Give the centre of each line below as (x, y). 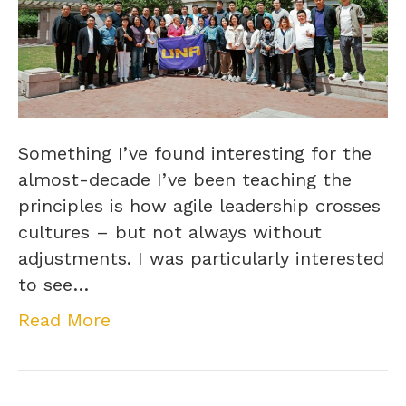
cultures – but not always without (170, 232)
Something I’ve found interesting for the (195, 153)
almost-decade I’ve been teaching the (185, 179)
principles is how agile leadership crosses (199, 205)
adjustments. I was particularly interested (201, 258)
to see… (53, 284)
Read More (64, 319)
